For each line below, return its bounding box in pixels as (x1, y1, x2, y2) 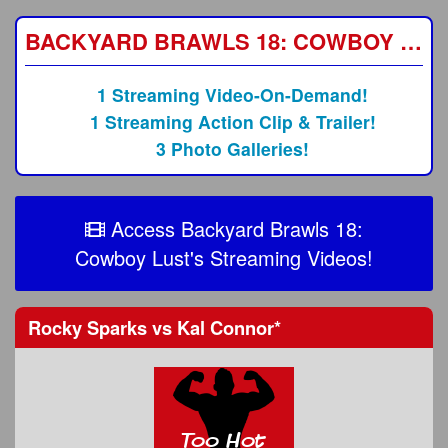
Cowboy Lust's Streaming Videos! (75, 243, 373, 273)
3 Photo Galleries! (156, 136, 310, 162)
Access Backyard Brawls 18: (105, 214, 363, 244)
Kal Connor (172, 313, 274, 341)
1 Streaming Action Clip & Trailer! (89, 109, 376, 135)
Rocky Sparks (28, 313, 152, 341)
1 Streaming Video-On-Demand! (97, 82, 369, 108)
